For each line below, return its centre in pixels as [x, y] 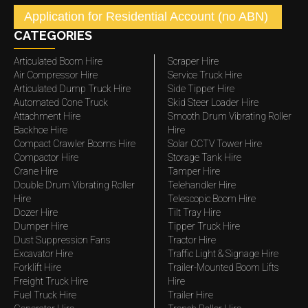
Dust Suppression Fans [62, 240]
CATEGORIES [53, 35]
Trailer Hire [190, 295]
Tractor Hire [192, 240]
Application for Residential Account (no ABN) [146, 16]
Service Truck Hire [205, 75]
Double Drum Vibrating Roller [74, 185]
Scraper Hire [193, 61]
